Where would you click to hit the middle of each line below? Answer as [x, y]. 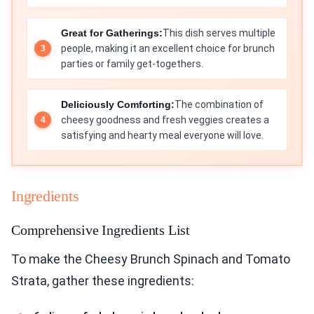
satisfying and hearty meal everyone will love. [162, 136]
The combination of [219, 105]
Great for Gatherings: [112, 33]
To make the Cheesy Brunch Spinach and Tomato [151, 259]
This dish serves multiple [219, 33]
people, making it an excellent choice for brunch [168, 49]
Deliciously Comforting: [118, 105]
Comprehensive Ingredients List [101, 230]
